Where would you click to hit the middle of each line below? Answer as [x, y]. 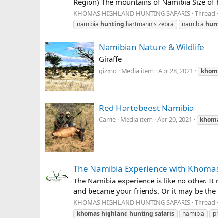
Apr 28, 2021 [176, 71]
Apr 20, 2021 [175, 119]
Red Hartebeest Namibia [146, 108]
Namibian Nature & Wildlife [152, 47]
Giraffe [110, 59]
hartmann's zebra [149, 24]
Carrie [107, 119]
